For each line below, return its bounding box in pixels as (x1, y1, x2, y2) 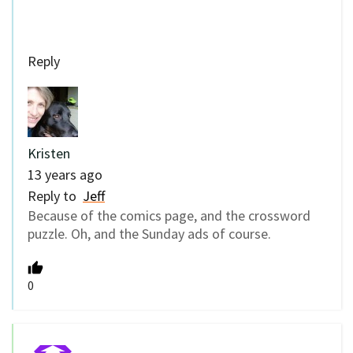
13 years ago (28, 165, 102, 184)
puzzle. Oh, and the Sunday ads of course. (28, 225, 271, 243)
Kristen (28, 144, 70, 163)
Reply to (28, 187, 83, 206)
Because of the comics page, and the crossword (28, 206, 310, 225)
